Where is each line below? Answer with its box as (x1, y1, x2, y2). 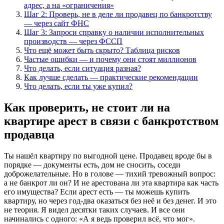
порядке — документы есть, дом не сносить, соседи (4, 160, 180, 169)
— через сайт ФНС (24, 18, 89, 27)
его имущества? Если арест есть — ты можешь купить (4, 187, 189, 196)
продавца (4, 127, 54, 141)
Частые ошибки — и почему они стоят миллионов (24, 54, 196, 63)
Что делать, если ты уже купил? (24, 81, 132, 90)
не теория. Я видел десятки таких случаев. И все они (4, 205, 185, 214)
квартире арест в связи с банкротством (4, 114, 218, 127)
